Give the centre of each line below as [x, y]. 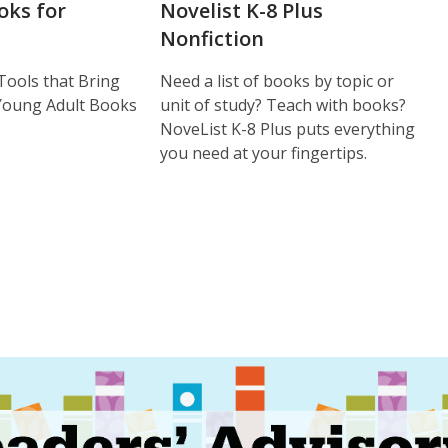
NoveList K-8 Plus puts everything [288, 128]
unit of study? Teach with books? [283, 104]
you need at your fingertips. [264, 152]
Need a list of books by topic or [277, 80]
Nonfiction [212, 38]
